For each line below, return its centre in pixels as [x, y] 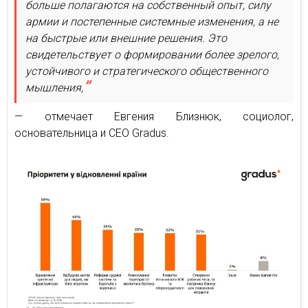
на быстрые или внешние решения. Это [126, 38]
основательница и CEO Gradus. [92, 133]
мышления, [54, 87]
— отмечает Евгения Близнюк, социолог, [154, 116]
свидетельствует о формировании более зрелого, [152, 54]
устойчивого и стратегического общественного [147, 71]
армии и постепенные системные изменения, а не [152, 21]
